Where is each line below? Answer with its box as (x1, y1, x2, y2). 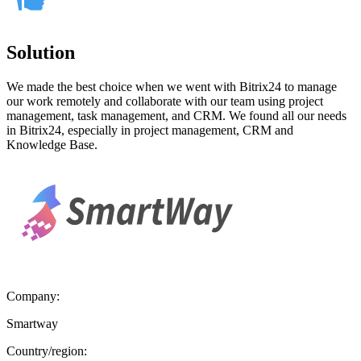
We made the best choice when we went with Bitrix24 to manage (6, 79, 337, 93)
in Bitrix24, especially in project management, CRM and (6, 122, 293, 137)
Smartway (6, 316, 58, 330)
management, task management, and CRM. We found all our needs (6, 108, 346, 122)
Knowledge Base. (6, 137, 98, 151)
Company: (6, 288, 60, 303)
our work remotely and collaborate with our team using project (6, 93, 323, 108)
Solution (6, 41, 75, 63)
